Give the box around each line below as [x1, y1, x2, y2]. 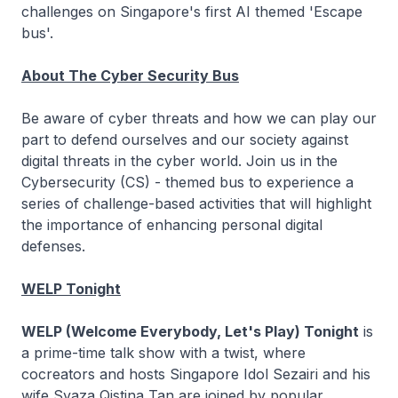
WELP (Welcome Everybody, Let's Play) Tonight [21, 322, 359, 340]
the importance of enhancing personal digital [21, 216, 322, 234]
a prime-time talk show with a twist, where [21, 344, 306, 362]
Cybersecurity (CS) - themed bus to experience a [21, 173, 354, 191]
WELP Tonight [21, 280, 121, 298]
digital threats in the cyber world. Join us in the [21, 152, 338, 170]
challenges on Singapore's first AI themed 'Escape [21, 3, 362, 20]
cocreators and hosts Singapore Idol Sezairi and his [21, 365, 370, 383]
